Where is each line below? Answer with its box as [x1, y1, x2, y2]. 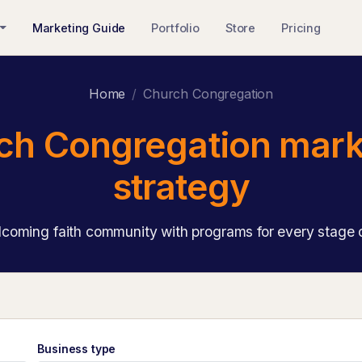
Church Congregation [143, 86, 274, 102]
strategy [112, 165, 250, 208]
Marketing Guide [32, 20, 126, 35]
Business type [37, 342, 116, 356]
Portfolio [151, 20, 200, 35]
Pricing [281, 20, 321, 35]
